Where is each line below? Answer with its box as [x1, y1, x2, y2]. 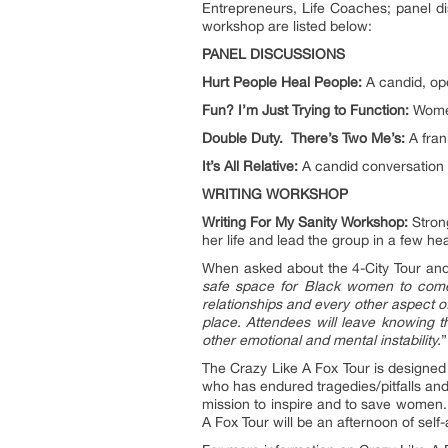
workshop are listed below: [202, 18, 372, 34]
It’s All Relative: [202, 158, 298, 174]
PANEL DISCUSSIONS [202, 46, 345, 62]
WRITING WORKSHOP [202, 186, 348, 202]
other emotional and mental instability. [202, 332, 441, 348]
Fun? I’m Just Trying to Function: [202, 102, 409, 118]
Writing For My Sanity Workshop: [202, 214, 408, 230]
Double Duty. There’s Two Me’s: [202, 130, 405, 146]
